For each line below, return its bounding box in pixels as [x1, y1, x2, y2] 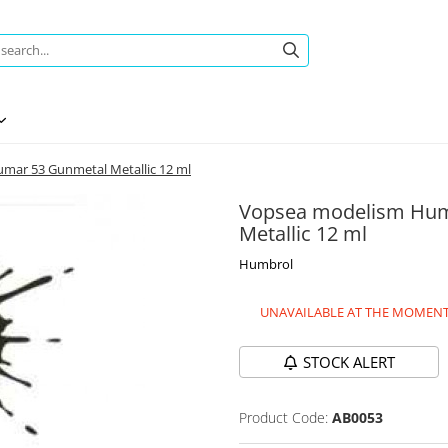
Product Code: [239, 408, 328, 427]
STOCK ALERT [303, 352, 395, 372]
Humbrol [239, 255, 293, 273]
